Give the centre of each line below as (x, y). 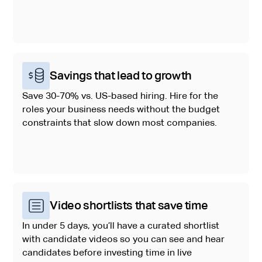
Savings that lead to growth (121, 75)
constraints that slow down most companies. (120, 123)
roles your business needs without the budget (121, 109)
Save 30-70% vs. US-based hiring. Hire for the (120, 96)
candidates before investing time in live (107, 253)
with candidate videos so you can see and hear (124, 239)
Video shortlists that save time (129, 206)
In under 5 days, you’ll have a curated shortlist (121, 226)
